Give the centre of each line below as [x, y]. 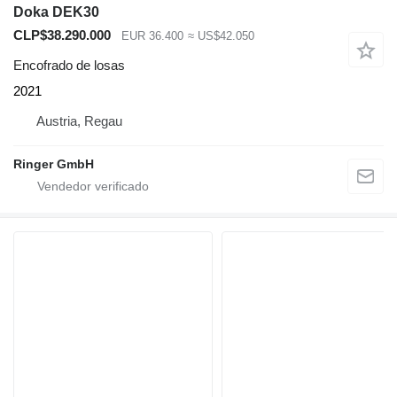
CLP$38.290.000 [62, 35]
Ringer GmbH [54, 164]
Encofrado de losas [69, 66]
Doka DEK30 [56, 12]
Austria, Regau [79, 121]
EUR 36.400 [152, 35]
